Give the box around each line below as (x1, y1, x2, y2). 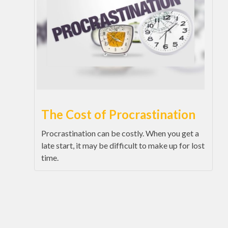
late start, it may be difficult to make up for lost (41, 140, 205, 150)
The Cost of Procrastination (41, 107, 195, 122)
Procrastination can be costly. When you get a (41, 128, 199, 138)
